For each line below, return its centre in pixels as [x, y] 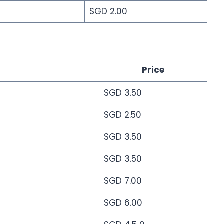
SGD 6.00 [123, 203]
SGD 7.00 [123, 181]
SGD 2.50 [122, 115]
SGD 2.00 [108, 11]
